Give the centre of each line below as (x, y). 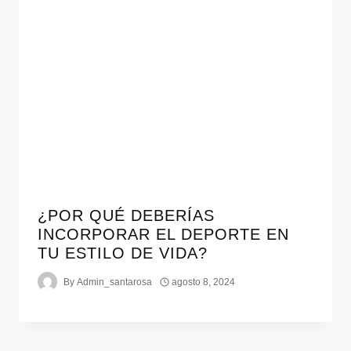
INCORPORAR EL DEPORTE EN (163, 235)
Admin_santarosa (115, 282)
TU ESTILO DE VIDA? (123, 253)
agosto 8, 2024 (204, 282)
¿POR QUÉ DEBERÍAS (126, 216)
